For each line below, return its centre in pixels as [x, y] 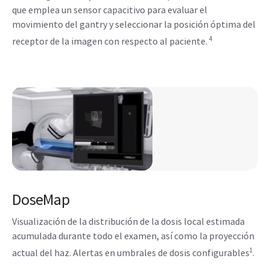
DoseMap [41, 199]
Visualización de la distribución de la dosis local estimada [128, 221]
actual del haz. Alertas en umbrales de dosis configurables [131, 253]
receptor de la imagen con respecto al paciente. [111, 41]
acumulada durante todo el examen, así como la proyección [133, 236]
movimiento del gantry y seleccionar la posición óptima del [134, 24]
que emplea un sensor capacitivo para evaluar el [110, 9]
